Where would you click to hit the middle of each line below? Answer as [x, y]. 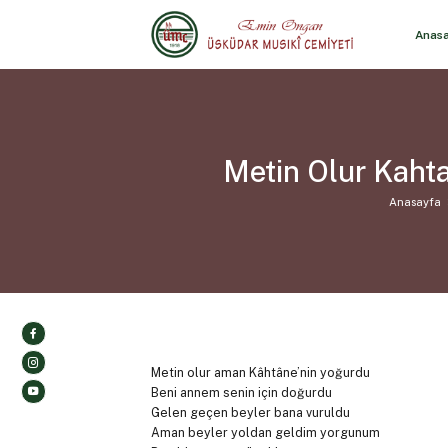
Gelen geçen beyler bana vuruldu [250, 413]
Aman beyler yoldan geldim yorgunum [265, 433]
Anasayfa [414, 201]
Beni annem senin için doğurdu [241, 393]
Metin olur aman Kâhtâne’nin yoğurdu [260, 373]
